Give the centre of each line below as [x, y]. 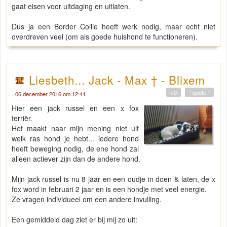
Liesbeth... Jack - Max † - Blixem [117, 80]
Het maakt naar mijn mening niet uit [75, 128]
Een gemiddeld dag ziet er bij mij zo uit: [74, 220]
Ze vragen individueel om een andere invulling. [87, 199]
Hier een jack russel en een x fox [75, 108]
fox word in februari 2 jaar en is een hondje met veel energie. [109, 189]
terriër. [22, 118]
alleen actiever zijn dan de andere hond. [76, 159]
